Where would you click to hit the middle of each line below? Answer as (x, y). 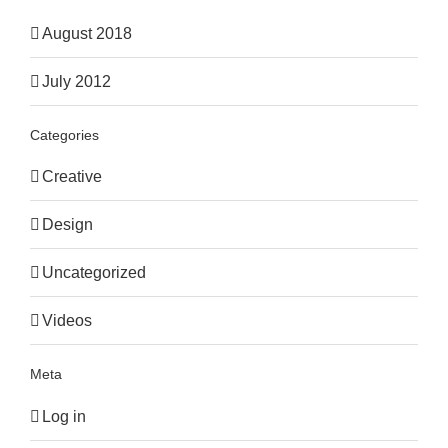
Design (67, 225)
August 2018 (87, 34)
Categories (64, 134)
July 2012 (76, 82)
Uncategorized (94, 273)
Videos (67, 321)
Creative (72, 177)
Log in (64, 416)
